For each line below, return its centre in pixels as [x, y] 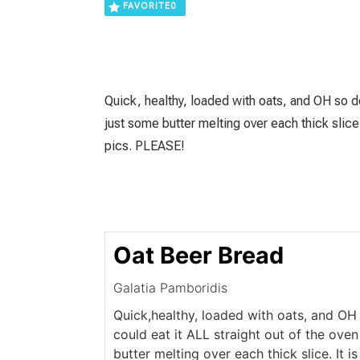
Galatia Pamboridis [170, 288]
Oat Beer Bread [198, 256]
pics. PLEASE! [144, 146]
